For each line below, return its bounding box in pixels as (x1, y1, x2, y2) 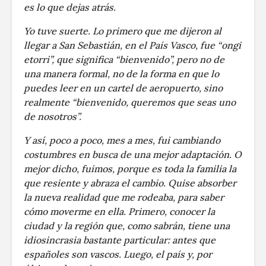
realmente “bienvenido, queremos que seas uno (24, 96, 236, 108)
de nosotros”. (24, 110, 81, 122)
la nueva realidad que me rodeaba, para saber (24, 191, 224, 203)
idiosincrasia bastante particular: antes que (24, 233, 216, 246)
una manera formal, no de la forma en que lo (24, 67, 219, 80)
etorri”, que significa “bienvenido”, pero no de (24, 53, 224, 65)
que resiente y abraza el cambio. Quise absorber (24, 176, 236, 189)
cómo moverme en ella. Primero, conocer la (24, 205, 215, 217)
